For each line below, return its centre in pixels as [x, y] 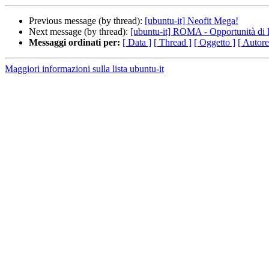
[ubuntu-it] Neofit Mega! [192, 21]
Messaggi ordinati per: [74, 43]
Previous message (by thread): [87, 21]
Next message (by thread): [80, 32]
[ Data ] [137, 43]
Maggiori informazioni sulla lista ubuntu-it [84, 69]
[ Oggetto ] [215, 43]
